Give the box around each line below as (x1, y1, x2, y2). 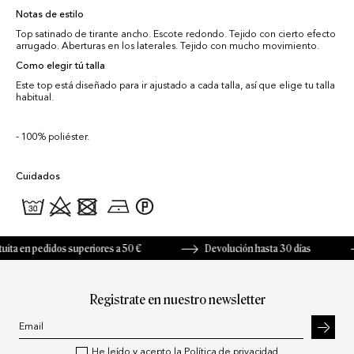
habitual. (16, 93, 54, 104)
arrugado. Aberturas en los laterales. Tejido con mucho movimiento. (16, 42, 319, 52)
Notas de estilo (16, 10, 84, 21)
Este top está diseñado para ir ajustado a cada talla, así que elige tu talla (16, 81, 335, 92)
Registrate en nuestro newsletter (88, 292, 265, 308)
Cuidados (16, 172, 60, 183)
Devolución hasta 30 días (192, 243, 299, 255)
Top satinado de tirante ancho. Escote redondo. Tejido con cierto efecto (16, 30, 336, 40)
